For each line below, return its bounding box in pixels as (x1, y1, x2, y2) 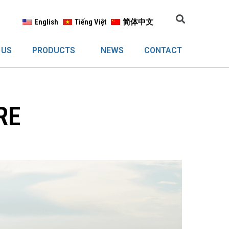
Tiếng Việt (74, 17, 106, 27)
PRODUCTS (32, 45, 75, 55)
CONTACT (144, 45, 182, 55)
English (34, 17, 58, 27)
